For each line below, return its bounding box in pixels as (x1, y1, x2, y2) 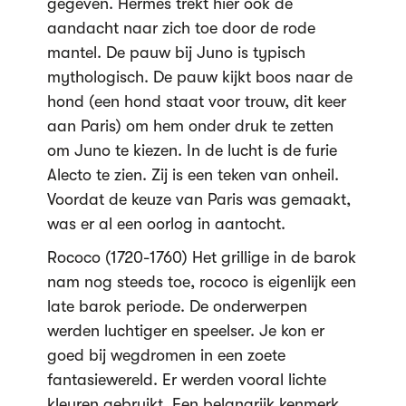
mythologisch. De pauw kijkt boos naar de (46, 68, 353, 86)
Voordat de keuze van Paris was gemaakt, (46, 190, 351, 208)
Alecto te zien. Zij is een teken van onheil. (46, 166, 339, 184)
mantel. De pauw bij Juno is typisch (46, 43, 305, 62)
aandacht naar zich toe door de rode (46, 19, 315, 37)
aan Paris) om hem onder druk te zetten (46, 117, 333, 135)
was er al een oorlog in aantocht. (46, 215, 285, 233)
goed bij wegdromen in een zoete (46, 346, 285, 364)
